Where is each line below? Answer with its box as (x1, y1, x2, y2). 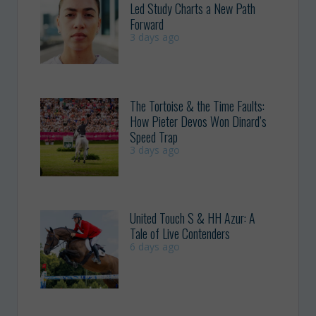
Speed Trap (130, 127, 178, 146)
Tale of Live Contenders (130, 224, 231, 243)
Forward (130, 15, 164, 34)
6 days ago (130, 239, 181, 253)
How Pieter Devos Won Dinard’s (130, 111, 267, 130)
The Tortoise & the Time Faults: (130, 96, 265, 115)
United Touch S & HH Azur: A (130, 208, 256, 227)
